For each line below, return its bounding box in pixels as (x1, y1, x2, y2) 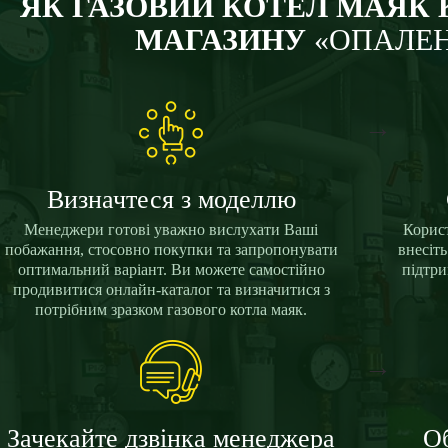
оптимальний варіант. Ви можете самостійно (17, 261, 325, 278)
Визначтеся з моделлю (46, 185, 296, 214)
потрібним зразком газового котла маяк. (35, 301, 308, 318)
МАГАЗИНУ (135, 23, 306, 56)
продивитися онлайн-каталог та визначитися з (12, 281, 330, 298)
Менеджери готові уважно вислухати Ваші (24, 221, 319, 238)
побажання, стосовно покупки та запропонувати (4, 241, 338, 258)
